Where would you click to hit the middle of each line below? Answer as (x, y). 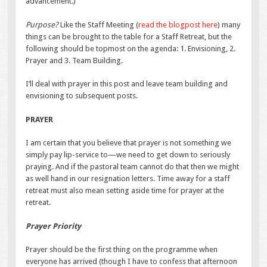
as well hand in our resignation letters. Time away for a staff (128, 179)
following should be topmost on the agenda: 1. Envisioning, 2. (131, 48)
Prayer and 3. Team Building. (74, 60)
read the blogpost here (178, 24)
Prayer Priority (54, 226)
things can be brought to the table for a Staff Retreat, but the (129, 36)
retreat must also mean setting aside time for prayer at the (125, 191)
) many (229, 24)
